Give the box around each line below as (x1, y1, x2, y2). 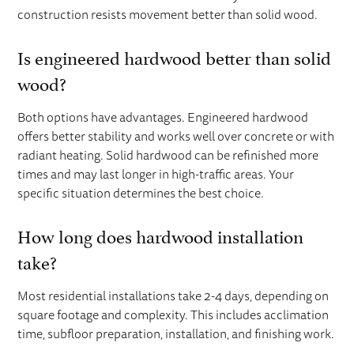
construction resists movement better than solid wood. (17, 6, 318, 24)
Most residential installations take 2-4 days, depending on (17, 287, 330, 305)
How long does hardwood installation (17, 220, 304, 248)
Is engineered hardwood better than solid (17, 42, 332, 70)
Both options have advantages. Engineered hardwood (17, 108, 309, 126)
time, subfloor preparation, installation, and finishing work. (17, 325, 335, 343)
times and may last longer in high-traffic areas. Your (17, 165, 295, 183)
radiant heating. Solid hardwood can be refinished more (17, 146, 319, 164)
